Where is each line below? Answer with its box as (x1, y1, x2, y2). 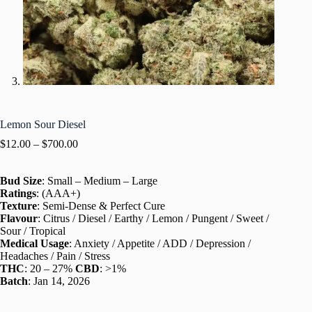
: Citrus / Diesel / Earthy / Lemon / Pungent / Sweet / (38, 212, 269, 224)
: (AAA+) (36, 187, 80, 199)
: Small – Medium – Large (42, 174, 157, 187)
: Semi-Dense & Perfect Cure (37, 199, 165, 212)
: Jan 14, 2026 (28, 274, 90, 287)
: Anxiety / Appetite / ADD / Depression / (69, 237, 251, 249)
